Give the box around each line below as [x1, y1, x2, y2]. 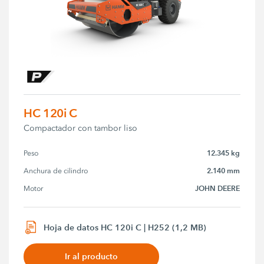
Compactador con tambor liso [24, 123, 138, 133]
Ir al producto [65, 251, 118, 262]
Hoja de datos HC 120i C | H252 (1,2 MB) [44, 222, 207, 233]
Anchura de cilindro [24, 166, 88, 175]
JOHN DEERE [195, 183, 240, 193]
